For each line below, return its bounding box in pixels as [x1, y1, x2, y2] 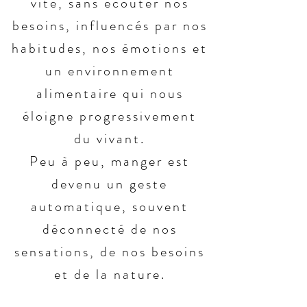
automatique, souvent [31, 197, 188, 217]
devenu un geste [51, 174, 168, 194]
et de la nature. [53, 265, 166, 284]
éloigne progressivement [23, 106, 197, 126]
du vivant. [74, 129, 145, 149]
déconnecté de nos [42, 219, 177, 239]
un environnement [45, 61, 175, 81]
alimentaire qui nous [36, 84, 184, 103]
